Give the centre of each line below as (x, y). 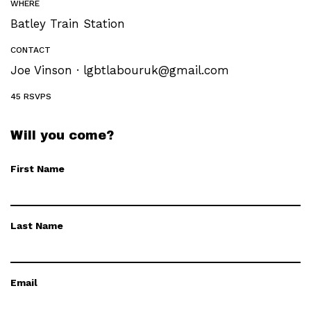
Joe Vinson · (47, 70)
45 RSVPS (31, 96)
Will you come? (62, 135)
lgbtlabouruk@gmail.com (156, 70)
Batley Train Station (68, 24)
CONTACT (31, 50)
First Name (37, 169)
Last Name (37, 226)
